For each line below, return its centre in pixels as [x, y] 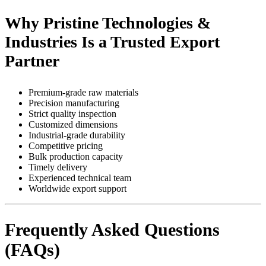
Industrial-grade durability [77, 135]
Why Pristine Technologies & [108, 23]
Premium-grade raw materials [83, 92]
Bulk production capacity [76, 156]
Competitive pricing [66, 145]
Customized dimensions [73, 124]
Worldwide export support [77, 188]
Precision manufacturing [74, 103]
